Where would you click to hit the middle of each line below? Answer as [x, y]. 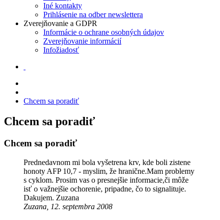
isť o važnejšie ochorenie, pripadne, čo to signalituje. [105, 189]
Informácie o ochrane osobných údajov [104, 32]
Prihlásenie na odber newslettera [93, 14]
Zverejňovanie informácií [82, 41]
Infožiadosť [61, 50]
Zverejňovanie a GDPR [60, 23]
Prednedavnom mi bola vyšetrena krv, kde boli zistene [107, 163]
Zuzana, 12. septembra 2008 [68, 207]
